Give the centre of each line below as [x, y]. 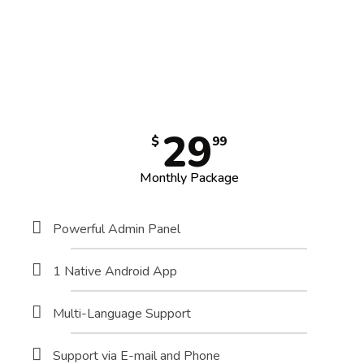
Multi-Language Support [122, 314]
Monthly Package [189, 178]
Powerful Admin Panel [117, 230]
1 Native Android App [115, 272]
